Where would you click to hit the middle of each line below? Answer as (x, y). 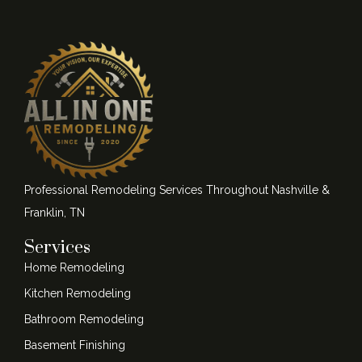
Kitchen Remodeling (78, 294)
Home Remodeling (74, 268)
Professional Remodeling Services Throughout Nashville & (177, 190)
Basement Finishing (75, 345)
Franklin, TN (55, 213)
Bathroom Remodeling (84, 320)
